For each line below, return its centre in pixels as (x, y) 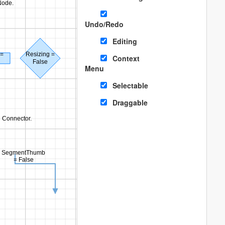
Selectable (130, 85)
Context (126, 58)
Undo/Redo (104, 24)
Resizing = (40, 54)
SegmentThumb (23, 153)
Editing (125, 41)
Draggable (130, 102)
